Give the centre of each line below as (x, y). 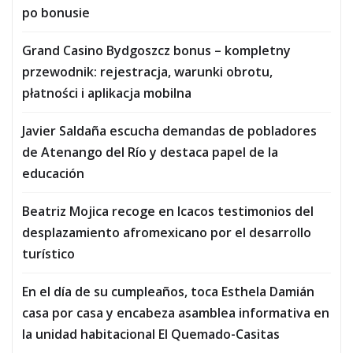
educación (53, 173)
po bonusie (56, 12)
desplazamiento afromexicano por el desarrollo (167, 232)
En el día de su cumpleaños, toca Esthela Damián (168, 291)
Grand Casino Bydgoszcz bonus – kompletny (156, 50)
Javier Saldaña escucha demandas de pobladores (169, 130)
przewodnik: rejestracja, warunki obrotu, (147, 71)
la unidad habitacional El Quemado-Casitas (152, 334)
